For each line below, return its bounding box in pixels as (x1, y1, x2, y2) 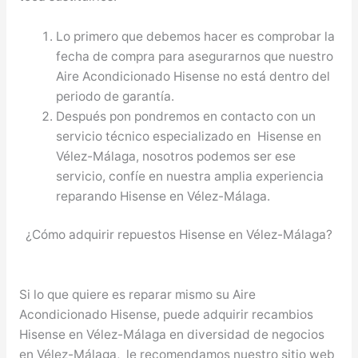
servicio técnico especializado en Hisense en (56, 128, 322, 144)
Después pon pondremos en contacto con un (56, 108, 316, 124)
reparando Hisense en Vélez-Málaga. (56, 188, 271, 204)
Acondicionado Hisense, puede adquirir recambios (18, 306, 313, 322)
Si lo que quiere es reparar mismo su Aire (18, 286, 256, 302)
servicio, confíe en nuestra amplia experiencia (56, 168, 324, 184)
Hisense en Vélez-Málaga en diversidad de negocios (18, 326, 324, 342)
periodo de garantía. (56, 88, 175, 104)
